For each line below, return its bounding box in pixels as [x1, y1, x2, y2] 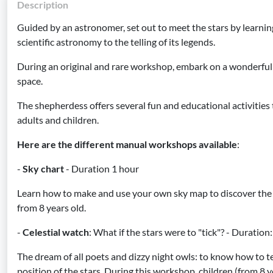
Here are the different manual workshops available [17, 138, 237, 150]
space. [17, 75, 43, 87]
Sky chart [21, 163, 64, 174]
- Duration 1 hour [64, 163, 139, 174]
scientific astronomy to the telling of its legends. [17, 36, 215, 48]
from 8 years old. [17, 202, 86, 213]
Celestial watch [21, 226, 89, 238]
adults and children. [17, 114, 99, 126]
